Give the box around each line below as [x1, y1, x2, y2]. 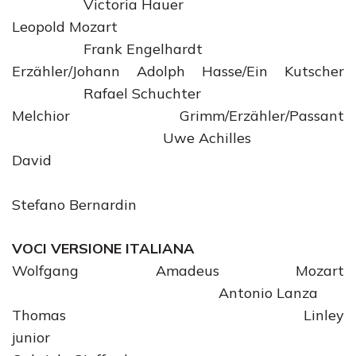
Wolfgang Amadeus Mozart [12, 261, 344, 280]
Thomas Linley [12, 306, 344, 324]
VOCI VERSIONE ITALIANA [12, 239, 195, 257]
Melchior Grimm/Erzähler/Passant [12, 106, 344, 125]
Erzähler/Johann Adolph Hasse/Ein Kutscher [12, 62, 344, 80]
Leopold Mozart [12, 17, 344, 36]
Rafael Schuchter [12, 84, 201, 103]
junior [12, 328, 344, 346]
